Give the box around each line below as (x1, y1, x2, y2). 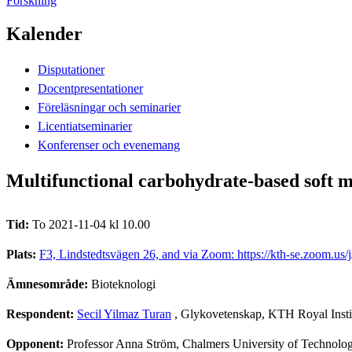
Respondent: (6, 306, 77, 321)
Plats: (6, 247, 39, 261)
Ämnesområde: (6, 277, 91, 291)
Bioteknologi (91, 277, 156, 291)
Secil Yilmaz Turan (77, 306, 171, 321)
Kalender (6, 23, 82, 44)
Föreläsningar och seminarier (38, 100, 181, 114)
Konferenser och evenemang (38, 137, 180, 152)
